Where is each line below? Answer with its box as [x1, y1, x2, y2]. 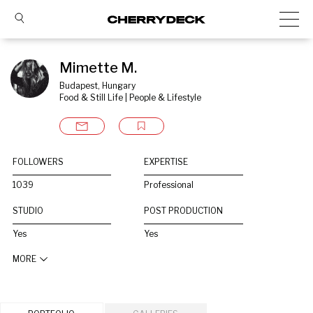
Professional [144, 180, 194, 190]
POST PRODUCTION [144, 205, 224, 216]
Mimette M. [59, 59, 137, 76]
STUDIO [13, 205, 43, 216]
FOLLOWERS [13, 156, 64, 167]
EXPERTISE [144, 156, 189, 167]
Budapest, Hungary [59, 80, 136, 91]
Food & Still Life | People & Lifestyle [59, 92, 201, 103]
